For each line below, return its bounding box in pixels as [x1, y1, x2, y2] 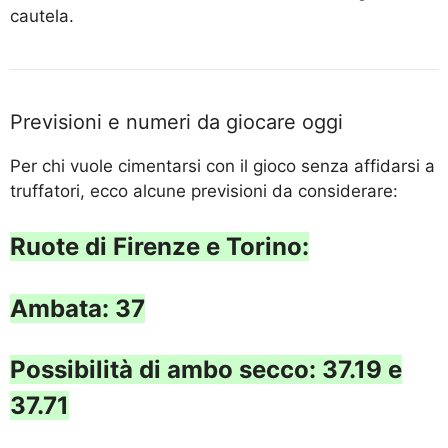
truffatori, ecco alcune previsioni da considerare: [10, 180, 398, 201]
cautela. [10, 5, 74, 26]
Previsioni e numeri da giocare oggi [10, 109, 343, 134]
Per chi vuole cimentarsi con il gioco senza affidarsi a [10, 155, 435, 176]
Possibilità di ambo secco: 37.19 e [10, 355, 402, 385]
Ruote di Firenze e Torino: [10, 232, 309, 262]
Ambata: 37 [10, 293, 145, 323]
